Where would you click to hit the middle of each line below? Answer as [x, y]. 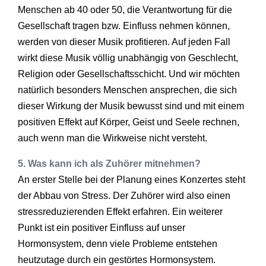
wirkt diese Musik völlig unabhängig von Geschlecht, [128, 58]
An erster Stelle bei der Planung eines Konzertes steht [132, 179]
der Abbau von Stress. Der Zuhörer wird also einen [124, 195]
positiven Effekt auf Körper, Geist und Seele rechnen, [129, 122]
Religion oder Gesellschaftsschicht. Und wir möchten [129, 74]
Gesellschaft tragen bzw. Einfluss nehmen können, [124, 26]
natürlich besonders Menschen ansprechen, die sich [127, 90]
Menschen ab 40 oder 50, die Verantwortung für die [125, 9]
